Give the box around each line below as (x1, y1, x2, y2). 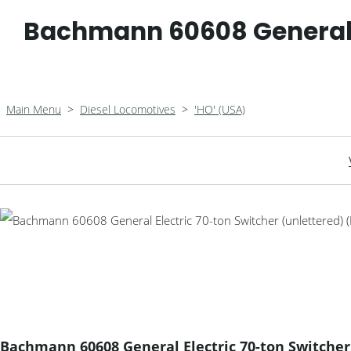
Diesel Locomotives (80, 102, 175, 117)
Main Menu (6, 102, 61, 117)
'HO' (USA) (194, 102, 245, 117)
